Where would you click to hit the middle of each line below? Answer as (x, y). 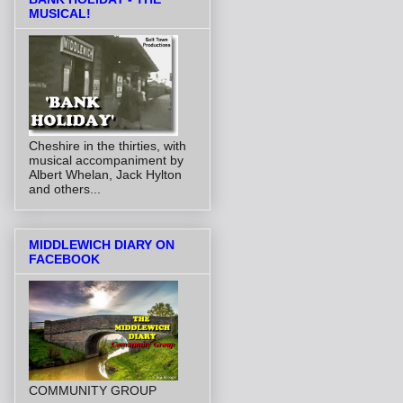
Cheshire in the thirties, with (107, 146)
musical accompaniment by (106, 161)
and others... (65, 189)
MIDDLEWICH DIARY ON (102, 244)
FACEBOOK (64, 259)
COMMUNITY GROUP (93, 390)
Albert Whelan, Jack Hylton (105, 175)
